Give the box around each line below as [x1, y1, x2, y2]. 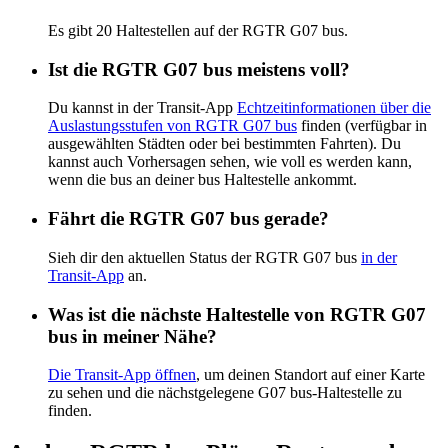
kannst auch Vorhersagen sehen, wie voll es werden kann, [48, 153, 412, 171]
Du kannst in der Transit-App [48, 99, 237, 117]
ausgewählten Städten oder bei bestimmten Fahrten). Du [48, 135, 401, 153]
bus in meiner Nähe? [48, 325, 217, 347]
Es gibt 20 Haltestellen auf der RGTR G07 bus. [48, 21, 348, 39]
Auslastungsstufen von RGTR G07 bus [48, 117, 297, 135]
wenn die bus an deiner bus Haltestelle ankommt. [48, 171, 357, 189]
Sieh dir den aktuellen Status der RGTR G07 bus [48, 248, 361, 266]
